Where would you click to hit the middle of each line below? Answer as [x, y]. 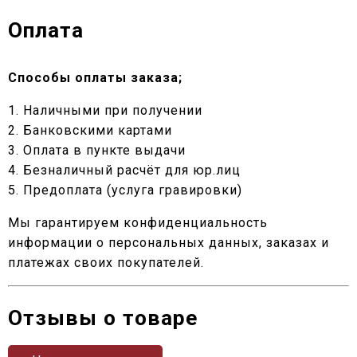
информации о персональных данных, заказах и [169, 243]
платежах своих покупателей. [106, 263]
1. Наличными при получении [105, 111]
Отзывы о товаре [103, 318]
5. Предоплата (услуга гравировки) [125, 190]
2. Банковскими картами [90, 131]
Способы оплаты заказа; [95, 78]
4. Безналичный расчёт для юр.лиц [124, 171]
